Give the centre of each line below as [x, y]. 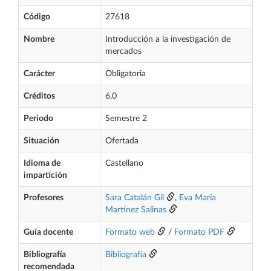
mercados [123, 51]
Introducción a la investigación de [168, 39]
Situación [41, 141]
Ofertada [122, 141]
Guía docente [48, 232]
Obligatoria [126, 74]
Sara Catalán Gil [135, 198]
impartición [45, 175]
